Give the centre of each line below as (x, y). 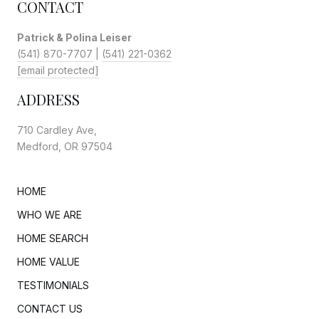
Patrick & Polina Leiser (74, 38)
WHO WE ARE (49, 215)
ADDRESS (48, 100)
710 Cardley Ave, (57, 130)
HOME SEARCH (53, 239)
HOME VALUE (48, 262)
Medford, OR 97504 (65, 147)
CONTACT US (50, 309)
